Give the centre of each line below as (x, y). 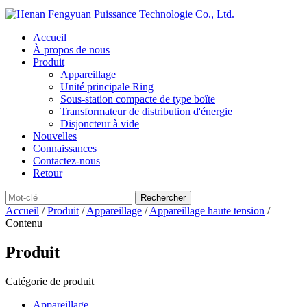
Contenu (24, 223)
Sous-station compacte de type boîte (138, 99)
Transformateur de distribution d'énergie (146, 111)
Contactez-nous (66, 161)
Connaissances (65, 148)
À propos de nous (71, 50)
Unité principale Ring (107, 87)
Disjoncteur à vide (100, 124)
